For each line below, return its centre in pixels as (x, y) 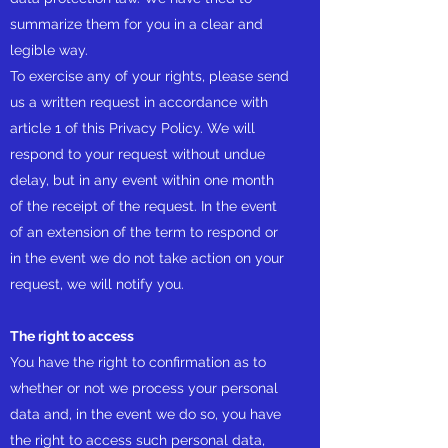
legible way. (51, 50)
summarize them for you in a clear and (136, 24)
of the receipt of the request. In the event (143, 206)
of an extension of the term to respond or (144, 232)
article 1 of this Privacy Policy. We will (132, 128)
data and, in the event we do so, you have (145, 414)
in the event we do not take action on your (147, 258)
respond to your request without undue (137, 154)
